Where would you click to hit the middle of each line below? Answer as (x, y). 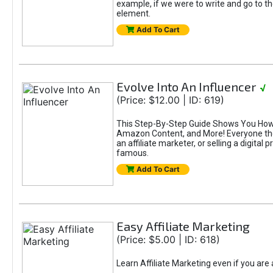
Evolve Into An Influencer (186, 87)
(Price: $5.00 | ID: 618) (168, 239)
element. (133, 13)
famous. (132, 153)
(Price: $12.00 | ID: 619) (170, 100)
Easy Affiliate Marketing (183, 226)
